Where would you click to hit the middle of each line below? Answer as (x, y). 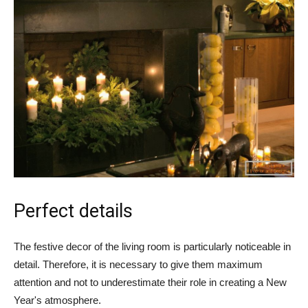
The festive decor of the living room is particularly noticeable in (152, 247)
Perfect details (73, 211)
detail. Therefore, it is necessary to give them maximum (138, 265)
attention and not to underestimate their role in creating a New (150, 283)
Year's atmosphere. (57, 300)
